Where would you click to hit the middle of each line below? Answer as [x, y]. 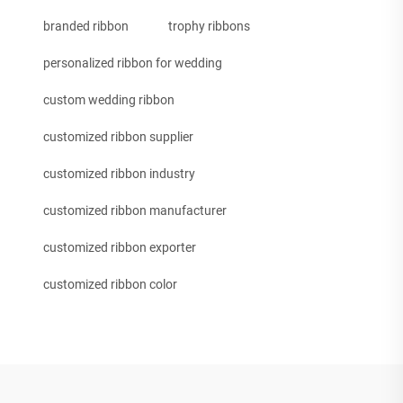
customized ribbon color [110, 285]
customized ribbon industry [119, 174]
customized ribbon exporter [120, 248]
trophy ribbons [209, 27]
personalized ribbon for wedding [133, 63]
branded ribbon [86, 27]
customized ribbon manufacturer [135, 211]
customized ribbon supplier [118, 137]
